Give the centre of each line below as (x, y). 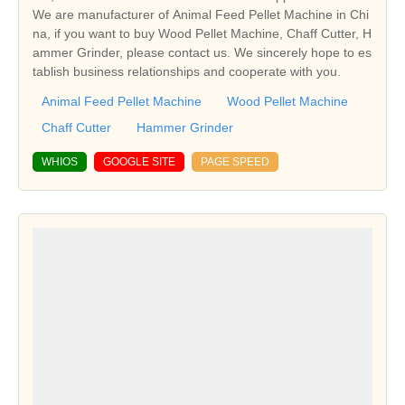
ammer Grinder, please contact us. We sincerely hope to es (202, 52)
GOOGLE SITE (139, 161)
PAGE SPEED (235, 161)
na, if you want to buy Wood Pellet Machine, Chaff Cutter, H (202, 33)
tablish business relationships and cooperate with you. (187, 71)
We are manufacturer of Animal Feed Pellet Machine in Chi (201, 14)
